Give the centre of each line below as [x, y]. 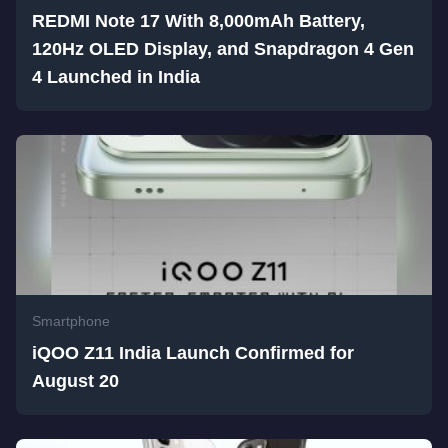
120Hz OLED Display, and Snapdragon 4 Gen [223, 49]
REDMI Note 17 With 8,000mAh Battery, [198, 21]
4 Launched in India [116, 77]
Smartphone [71, 321]
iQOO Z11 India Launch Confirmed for [193, 353]
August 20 [75, 381]
